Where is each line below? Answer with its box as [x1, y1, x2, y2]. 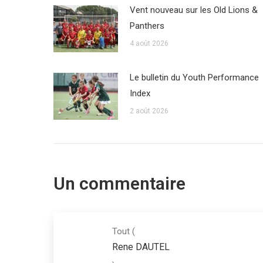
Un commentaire [53, 173, 186, 194]
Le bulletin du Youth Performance [130, 72, 259, 83]
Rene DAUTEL [112, 241, 170, 253]
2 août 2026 [130, 107, 168, 116]
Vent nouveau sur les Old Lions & [130, 5, 258, 16]
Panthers [130, 21, 164, 32]
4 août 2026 [130, 39, 168, 48]
